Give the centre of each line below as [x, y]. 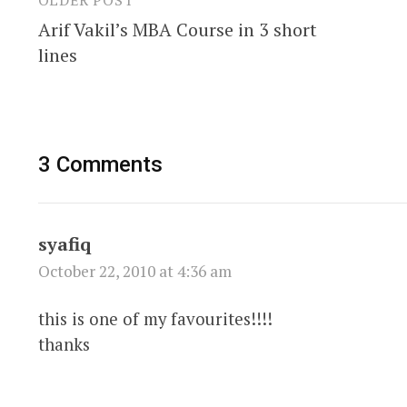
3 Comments [100, 164]
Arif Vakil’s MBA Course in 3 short [177, 29]
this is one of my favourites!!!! [155, 318]
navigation [97, 42]
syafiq [64, 243]
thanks [64, 344]
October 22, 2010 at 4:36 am [134, 271]
